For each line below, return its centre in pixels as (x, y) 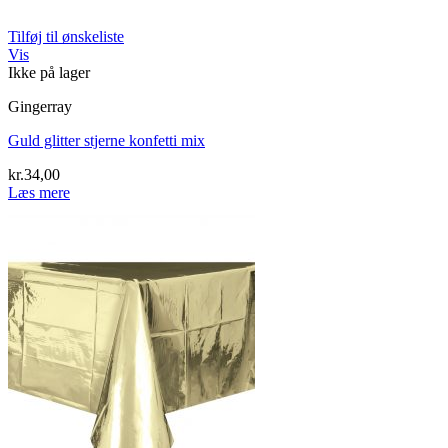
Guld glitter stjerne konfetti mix (106, 140)
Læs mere (39, 192)
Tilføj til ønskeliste (66, 36)
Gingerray (40, 106)
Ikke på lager (49, 72)
